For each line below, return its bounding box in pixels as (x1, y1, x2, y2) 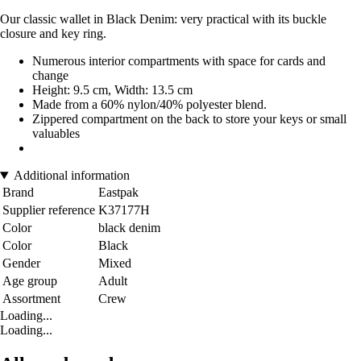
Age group (2, 274, 57, 288)
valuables (32, 127, 80, 141)
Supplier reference (2, 203, 95, 218)
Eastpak (98, 185, 139, 200)
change (32, 68, 68, 83)
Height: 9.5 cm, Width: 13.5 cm (32, 83, 193, 98)
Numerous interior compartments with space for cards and (32, 54, 326, 68)
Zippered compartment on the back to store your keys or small (32, 112, 346, 127)
